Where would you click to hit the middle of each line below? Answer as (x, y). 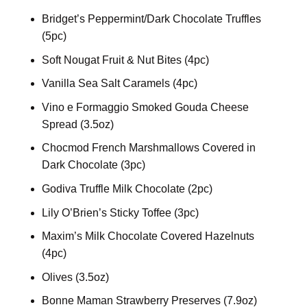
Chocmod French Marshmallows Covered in (148, 148)
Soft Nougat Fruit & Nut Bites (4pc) (125, 60)
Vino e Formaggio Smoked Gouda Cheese (145, 107)
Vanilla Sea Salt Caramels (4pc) (119, 84)
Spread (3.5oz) (77, 124)
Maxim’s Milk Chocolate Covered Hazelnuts (148, 236)
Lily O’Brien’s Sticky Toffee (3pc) (120, 212)
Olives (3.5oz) (75, 277)
